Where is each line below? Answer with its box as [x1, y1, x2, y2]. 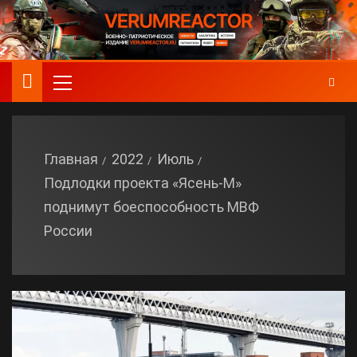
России [44, 222, 92, 239]
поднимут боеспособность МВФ [44, 198, 259, 215]
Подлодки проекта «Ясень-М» [44, 175, 241, 191]
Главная [44, 151, 98, 167]
